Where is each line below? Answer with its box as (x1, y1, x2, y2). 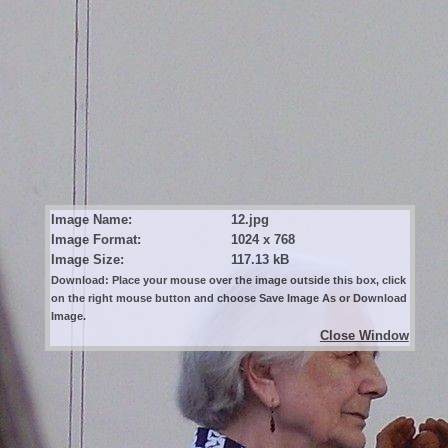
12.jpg (230, 211, 269, 227)
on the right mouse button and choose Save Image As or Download (50, 291, 407, 304)
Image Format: (50, 231, 141, 247)
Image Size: (50, 251, 124, 267)
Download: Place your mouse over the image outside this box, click (50, 273, 406, 286)
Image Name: (50, 211, 132, 227)
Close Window (319, 327, 409, 343)
